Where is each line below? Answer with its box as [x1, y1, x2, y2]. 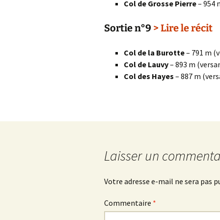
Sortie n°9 [104, 22, 153, 34]
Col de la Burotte [124, 48, 185, 57]
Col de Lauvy [124, 59, 168, 69]
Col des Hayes [124, 71, 174, 81]
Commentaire [104, 198, 153, 208]
